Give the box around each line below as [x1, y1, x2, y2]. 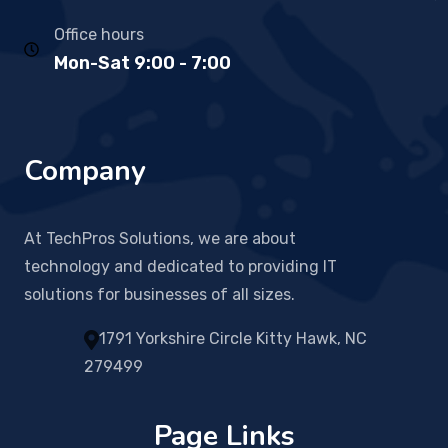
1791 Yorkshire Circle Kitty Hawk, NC [99, 328, 367, 348]
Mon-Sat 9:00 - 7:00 [54, 51, 231, 74]
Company [24, 151, 146, 190]
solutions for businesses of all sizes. [24, 284, 295, 304]
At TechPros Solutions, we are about [24, 228, 296, 248]
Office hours [54, 24, 144, 44]
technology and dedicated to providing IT [24, 256, 337, 276]
